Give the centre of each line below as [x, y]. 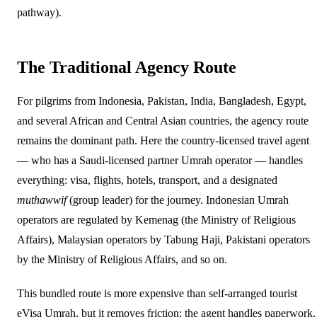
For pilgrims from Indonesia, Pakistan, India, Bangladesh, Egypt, [162, 100]
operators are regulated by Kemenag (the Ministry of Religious [156, 219]
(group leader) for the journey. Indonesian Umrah [178, 200]
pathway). [39, 12]
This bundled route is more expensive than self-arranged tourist [157, 293]
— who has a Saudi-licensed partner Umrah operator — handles [160, 160]
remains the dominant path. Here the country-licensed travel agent [163, 140]
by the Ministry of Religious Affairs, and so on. [122, 259]
